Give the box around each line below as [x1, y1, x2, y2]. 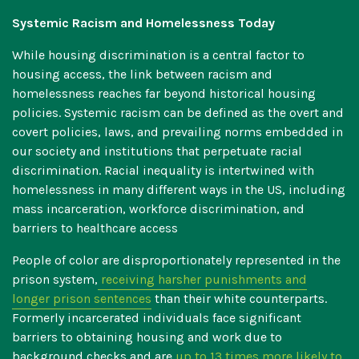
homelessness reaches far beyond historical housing [12, 86, 316, 102]
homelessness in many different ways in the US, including [12, 182, 345, 198]
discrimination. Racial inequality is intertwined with [12, 163, 314, 179]
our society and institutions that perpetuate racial [12, 143, 302, 159]
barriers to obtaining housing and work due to [12, 329, 282, 345]
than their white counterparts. [151, 291, 327, 307]
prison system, [12, 272, 98, 288]
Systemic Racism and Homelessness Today [12, 15, 281, 31]
